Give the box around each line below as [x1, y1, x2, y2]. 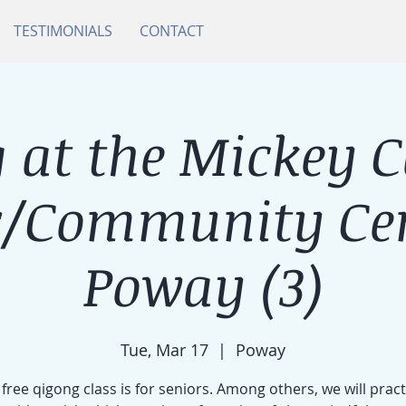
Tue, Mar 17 [121, 339, 208, 361]
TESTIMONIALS [14, 21, 112, 41]
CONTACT [140, 21, 204, 41]
